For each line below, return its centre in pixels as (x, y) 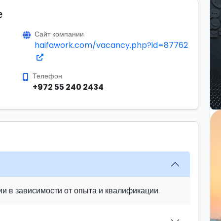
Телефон (47, 76)
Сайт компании (59, 34)
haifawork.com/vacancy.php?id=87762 (111, 45)
